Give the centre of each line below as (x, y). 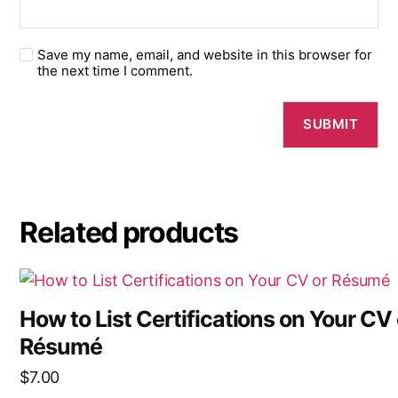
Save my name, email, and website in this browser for (205, 54)
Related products (129, 232)
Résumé (61, 346)
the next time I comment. (115, 70)
